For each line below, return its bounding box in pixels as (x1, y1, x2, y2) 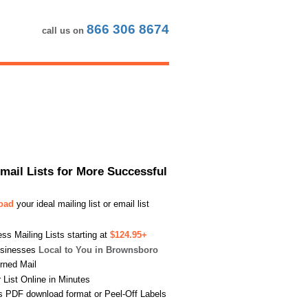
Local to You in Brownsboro (38, 244, 158, 255)
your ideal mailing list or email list (14, 199, 149, 209)
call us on (42, 25, 87, 36)
